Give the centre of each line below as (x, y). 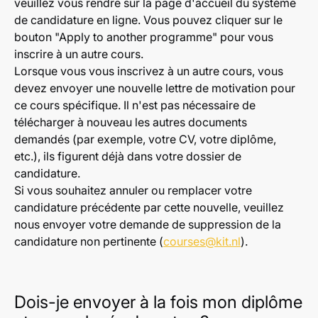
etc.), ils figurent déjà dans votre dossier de (128, 156)
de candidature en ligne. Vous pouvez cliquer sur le (148, 20)
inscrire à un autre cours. (79, 54)
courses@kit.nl (202, 241)
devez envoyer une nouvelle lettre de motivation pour (155, 88)
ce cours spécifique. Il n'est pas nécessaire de (135, 105)
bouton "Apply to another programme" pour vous (144, 37)
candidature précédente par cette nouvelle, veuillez (149, 207)
